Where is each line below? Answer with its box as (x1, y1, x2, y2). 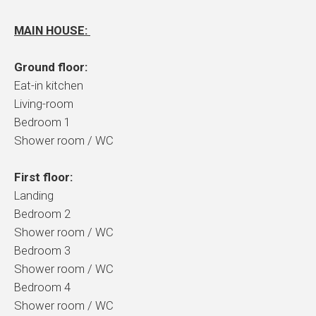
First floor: (14, 170, 73, 185)
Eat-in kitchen (14, 78, 83, 93)
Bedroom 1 (14, 115, 71, 130)
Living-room (14, 97, 73, 111)
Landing (14, 188, 54, 203)
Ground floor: (14, 60, 90, 75)
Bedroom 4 (14, 280, 71, 295)
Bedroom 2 (14, 207, 71, 221)
